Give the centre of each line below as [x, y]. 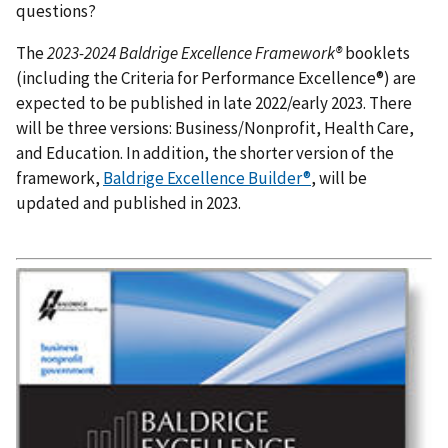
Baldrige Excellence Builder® [207, 177]
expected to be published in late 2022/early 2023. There [214, 102]
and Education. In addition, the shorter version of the [205, 152]
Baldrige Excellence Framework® [230, 52]
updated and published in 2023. [128, 202]
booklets [376, 52]
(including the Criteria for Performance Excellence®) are [216, 77]
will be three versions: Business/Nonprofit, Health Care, [215, 127]
